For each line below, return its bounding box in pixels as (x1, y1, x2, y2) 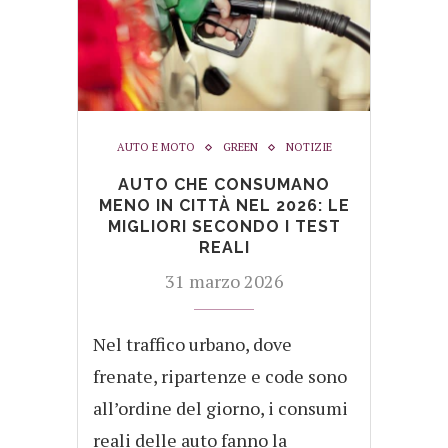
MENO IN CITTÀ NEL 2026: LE (98, 196, 350, 216)
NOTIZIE (285, 140, 332, 155)
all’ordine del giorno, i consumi (93, 396, 348, 421)
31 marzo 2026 (164, 269, 284, 294)
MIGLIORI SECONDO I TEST (107, 217, 341, 237)
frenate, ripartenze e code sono (93, 364, 347, 389)
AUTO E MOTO (116, 140, 195, 155)
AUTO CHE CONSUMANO (118, 175, 330, 195)
